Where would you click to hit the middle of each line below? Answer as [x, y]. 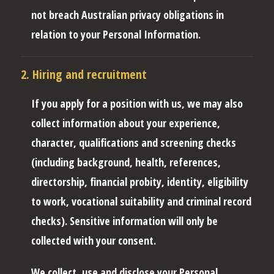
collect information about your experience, [126, 123]
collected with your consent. [94, 240]
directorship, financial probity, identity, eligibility [140, 181]
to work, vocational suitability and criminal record [141, 201]
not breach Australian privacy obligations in [128, 14]
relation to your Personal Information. [116, 34]
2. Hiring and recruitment [84, 74]
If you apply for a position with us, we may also [137, 103]
